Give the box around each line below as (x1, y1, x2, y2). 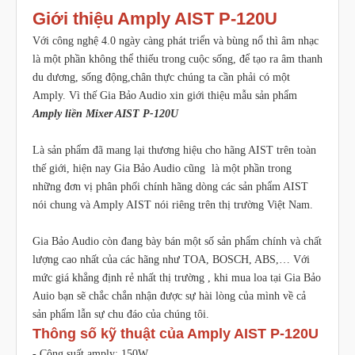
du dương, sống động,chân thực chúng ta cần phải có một (32, 71, 290, 84)
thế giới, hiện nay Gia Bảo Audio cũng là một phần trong (32, 162, 292, 175)
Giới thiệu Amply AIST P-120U (32, 9, 277, 29)
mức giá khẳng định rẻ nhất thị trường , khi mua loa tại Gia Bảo (32, 272, 321, 284)
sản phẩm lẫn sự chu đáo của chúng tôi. (32, 308, 209, 321)
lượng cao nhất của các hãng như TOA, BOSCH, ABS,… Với (32, 254, 310, 266)
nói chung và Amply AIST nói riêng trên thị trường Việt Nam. (32, 199, 313, 212)
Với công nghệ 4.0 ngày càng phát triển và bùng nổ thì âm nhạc (32, 35, 319, 48)
